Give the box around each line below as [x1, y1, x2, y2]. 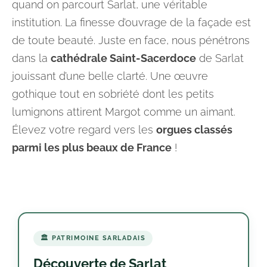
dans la [12, 52, 51, 64]
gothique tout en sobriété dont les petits [12, 88, 214, 100]
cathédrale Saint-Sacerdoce [51, 52, 196, 64]
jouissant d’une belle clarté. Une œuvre [12, 70, 208, 82]
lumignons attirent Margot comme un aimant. [12, 105, 235, 118]
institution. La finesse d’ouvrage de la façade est [12, 16, 251, 29]
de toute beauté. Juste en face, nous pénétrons [12, 34, 250, 46]
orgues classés [156, 123, 232, 136]
